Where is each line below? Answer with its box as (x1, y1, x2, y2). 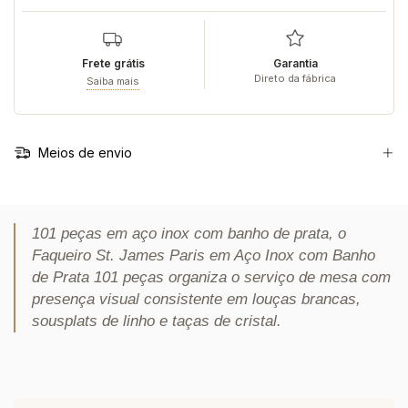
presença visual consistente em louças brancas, (32, 291, 361, 309)
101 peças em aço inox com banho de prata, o (32, 225, 346, 243)
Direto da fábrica (254, 71, 336, 85)
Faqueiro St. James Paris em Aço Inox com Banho (32, 247, 375, 265)
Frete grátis (81, 56, 145, 70)
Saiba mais (87, 74, 139, 87)
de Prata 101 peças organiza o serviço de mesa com (32, 269, 391, 287)
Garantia (272, 56, 318, 70)
